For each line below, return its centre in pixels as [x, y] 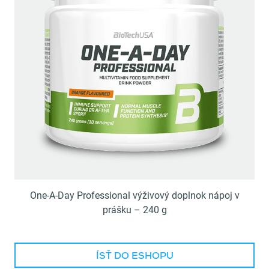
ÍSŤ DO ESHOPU [134, 257]
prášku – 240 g [134, 210]
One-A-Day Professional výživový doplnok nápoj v [134, 196]
